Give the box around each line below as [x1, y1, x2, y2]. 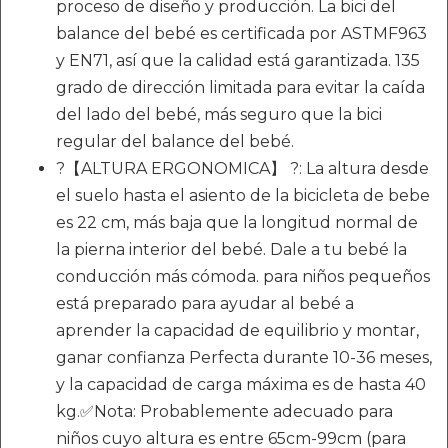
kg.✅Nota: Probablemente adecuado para [56, 402, 393, 421]
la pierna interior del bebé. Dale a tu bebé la [56, 240, 407, 259]
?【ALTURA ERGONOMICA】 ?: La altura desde [56, 159, 429, 178]
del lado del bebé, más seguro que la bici [56, 105, 382, 124]
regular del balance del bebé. [56, 132, 294, 151]
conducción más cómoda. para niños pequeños [56, 267, 430, 286]
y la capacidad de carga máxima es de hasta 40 [56, 375, 426, 394]
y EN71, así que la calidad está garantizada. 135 [56, 51, 420, 70]
